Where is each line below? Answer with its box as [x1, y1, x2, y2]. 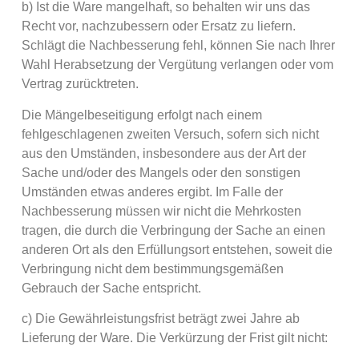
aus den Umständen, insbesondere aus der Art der [21, 146, 306, 160]
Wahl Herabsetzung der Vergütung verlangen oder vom [21, 58, 333, 72]
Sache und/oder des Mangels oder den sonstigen [21, 165, 301, 179]
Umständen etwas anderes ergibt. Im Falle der [21, 184, 283, 199]
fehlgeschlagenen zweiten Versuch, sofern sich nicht [21, 127, 319, 141]
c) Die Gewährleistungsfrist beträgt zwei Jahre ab [21, 311, 300, 325]
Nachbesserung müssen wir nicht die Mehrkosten [21, 204, 301, 218]
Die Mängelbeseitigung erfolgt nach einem [21, 107, 262, 122]
